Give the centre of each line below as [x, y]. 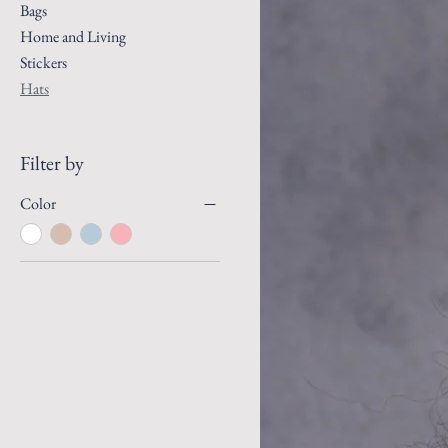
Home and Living [73, 36]
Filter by [52, 163]
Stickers [43, 62]
